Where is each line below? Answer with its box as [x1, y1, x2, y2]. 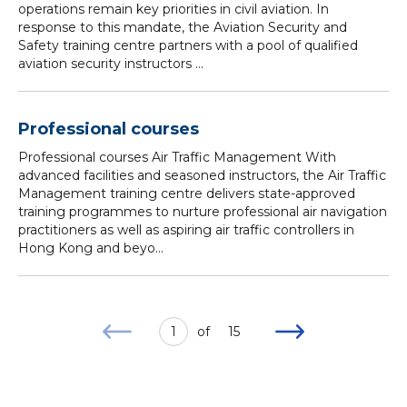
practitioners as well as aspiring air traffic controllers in [18, 222, 354, 238]
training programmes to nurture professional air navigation [18, 203, 387, 220]
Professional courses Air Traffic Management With [18, 149, 336, 165]
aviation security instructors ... [18, 55, 203, 72]
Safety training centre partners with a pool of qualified [18, 37, 358, 54]
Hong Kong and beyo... [18, 240, 164, 256]
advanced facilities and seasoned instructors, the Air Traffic [18, 167, 386, 184]
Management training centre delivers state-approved [18, 185, 355, 202]
